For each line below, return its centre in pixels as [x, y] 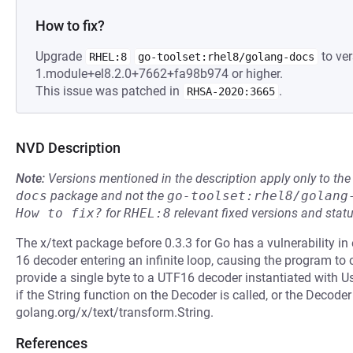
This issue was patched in [109, 91]
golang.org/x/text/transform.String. [115, 312]
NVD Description [68, 148]
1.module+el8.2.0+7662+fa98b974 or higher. [159, 74]
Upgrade [60, 56]
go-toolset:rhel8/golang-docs [226, 57]
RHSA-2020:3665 [231, 91]
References [52, 343]
